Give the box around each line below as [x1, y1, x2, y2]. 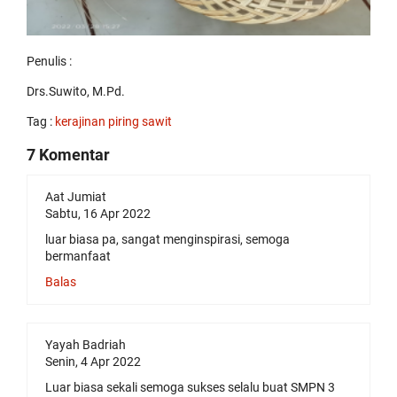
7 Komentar [27, 145, 110, 165]
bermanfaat [45, 249, 111, 264]
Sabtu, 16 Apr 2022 [45, 206, 151, 222]
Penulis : [27, 54, 72, 69]
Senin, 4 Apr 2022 [45, 354, 141, 370]
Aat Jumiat [45, 190, 106, 205]
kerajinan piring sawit [55, 114, 172, 129]
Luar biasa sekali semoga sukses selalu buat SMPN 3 [45, 380, 335, 395]
